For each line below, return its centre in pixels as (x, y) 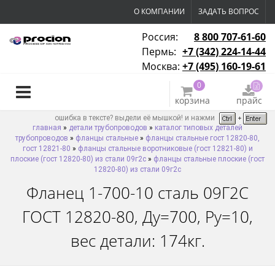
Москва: (162, 66)
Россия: (161, 37)
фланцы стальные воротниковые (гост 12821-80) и (165, 149)
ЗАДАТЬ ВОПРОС (229, 11)
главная (47, 128)
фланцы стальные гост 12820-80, (203, 138)
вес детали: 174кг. (137, 241)
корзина (193, 100)
